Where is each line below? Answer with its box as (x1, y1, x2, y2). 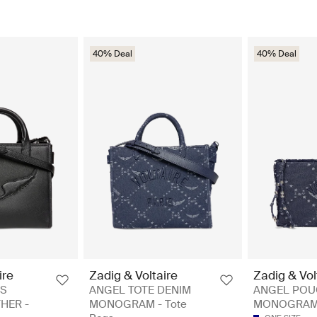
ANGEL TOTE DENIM (89, 283, 191, 298)
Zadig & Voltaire (89, 267, 178, 284)
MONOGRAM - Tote (89, 297, 187, 312)
